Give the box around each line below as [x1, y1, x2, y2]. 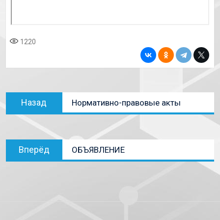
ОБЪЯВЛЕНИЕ [71, 145, 125, 155]
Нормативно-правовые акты [71, 98, 181, 108]
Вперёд [18, 144, 50, 155]
